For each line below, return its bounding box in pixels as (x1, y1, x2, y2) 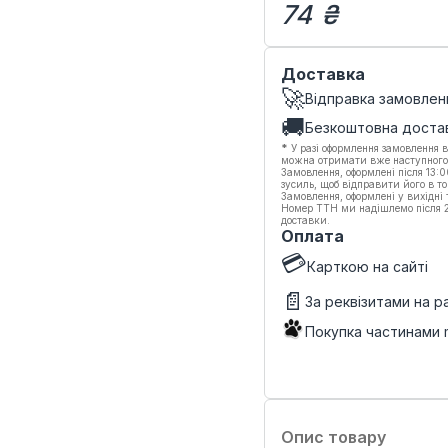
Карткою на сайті (307, 258, 428, 275)
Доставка (281, 64, 365, 84)
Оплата (281, 226, 344, 246)
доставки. (281, 214, 330, 226)
